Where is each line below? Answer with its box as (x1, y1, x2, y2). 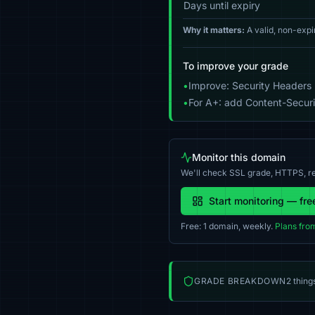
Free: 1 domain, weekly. (181, 221, 275, 231)
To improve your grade (183, 60, 288, 72)
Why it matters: (183, 25, 245, 35)
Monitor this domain (192, 151, 285, 163)
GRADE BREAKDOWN (194, 276, 286, 286)
